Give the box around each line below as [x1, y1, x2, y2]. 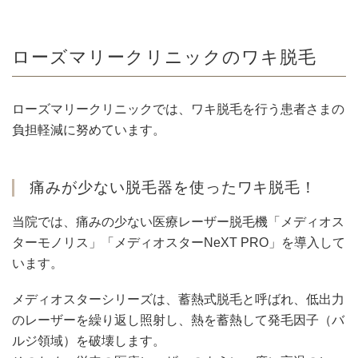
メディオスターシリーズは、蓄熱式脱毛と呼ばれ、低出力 [12, 292, 344, 307]
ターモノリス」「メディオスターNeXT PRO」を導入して [12, 236, 345, 250]
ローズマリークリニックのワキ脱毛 [12, 48, 317, 68]
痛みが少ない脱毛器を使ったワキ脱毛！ [30, 179, 317, 197]
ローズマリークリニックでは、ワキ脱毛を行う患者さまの [12, 102, 344, 117]
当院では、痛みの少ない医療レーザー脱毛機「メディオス [12, 215, 344, 229]
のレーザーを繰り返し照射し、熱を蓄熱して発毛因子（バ [12, 313, 344, 328]
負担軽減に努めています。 [12, 123, 165, 137]
